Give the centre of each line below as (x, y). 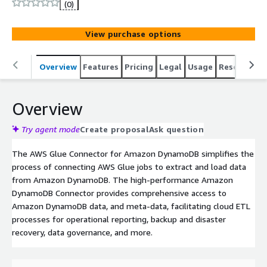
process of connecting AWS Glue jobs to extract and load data (129, 166)
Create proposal (114, 129)
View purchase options (133, 33)
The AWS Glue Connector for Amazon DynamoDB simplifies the (133, 153)
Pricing (139, 66)
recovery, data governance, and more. (82, 232)
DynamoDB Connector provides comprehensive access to (119, 193)
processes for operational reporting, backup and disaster (119, 219)
